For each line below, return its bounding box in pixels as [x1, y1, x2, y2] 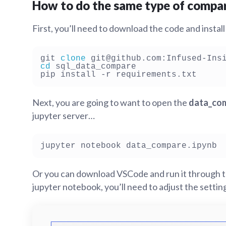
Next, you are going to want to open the [32, 96, 189, 108]
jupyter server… [32, 109, 95, 121]
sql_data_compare [50, 62, 136, 71]
